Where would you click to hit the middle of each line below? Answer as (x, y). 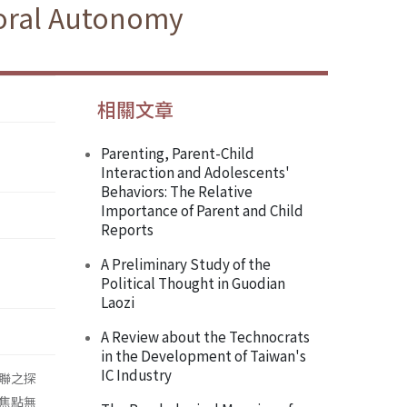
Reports (127, 229)
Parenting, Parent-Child (178, 153)
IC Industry (136, 375)
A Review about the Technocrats (205, 337)
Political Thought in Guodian (193, 283)
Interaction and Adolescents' (195, 172)
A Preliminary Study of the (186, 264)
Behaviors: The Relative (177, 191)
